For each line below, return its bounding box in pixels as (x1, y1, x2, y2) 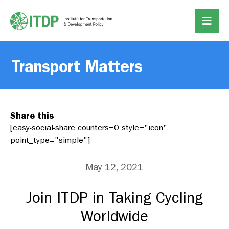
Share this (10, 110, 54, 121)
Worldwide (81, 208, 148, 225)
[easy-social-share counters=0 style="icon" (10, 123, 167, 132)
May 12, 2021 (86, 162, 143, 173)
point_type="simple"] (10, 135, 90, 145)
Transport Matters (11, 57, 143, 76)
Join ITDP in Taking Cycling (26, 189, 203, 207)
